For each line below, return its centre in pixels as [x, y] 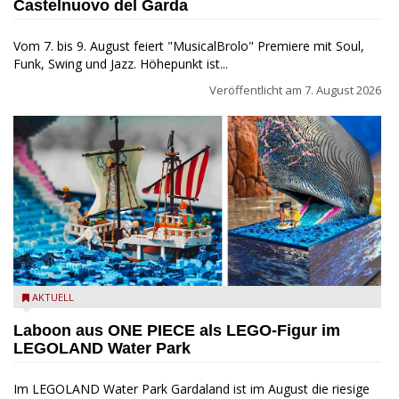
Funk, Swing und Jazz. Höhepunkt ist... [121, 63]
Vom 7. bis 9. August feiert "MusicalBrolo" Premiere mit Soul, [189, 45]
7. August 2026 [343, 90]
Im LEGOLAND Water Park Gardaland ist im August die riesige [191, 388]
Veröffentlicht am [257, 90]
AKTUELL [53, 297]
